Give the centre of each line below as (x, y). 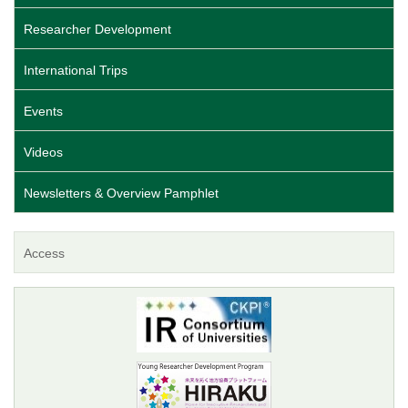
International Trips (76, 70)
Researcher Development (97, 29)
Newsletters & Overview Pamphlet (121, 193)
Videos (43, 152)
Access (44, 253)
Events (43, 111)
